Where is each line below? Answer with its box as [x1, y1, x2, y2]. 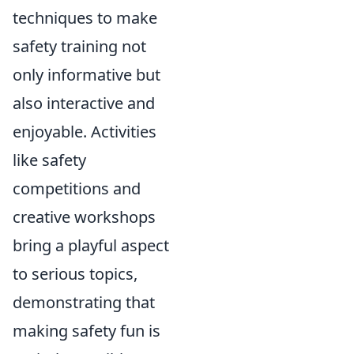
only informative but [13, 64, 160, 85]
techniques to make [13, 7, 157, 28]
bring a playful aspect [13, 235, 169, 256]
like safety [13, 149, 86, 171]
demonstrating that [13, 292, 155, 313]
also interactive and [13, 92, 155, 114]
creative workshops [13, 206, 156, 228]
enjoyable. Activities [13, 121, 156, 142]
